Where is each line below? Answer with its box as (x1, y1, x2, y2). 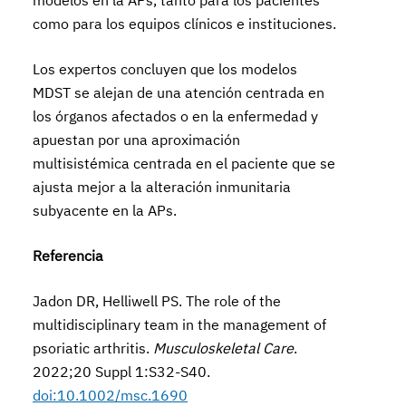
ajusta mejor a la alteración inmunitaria (33, 178, 292, 196)
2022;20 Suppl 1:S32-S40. (33, 362, 211, 381)
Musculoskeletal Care (153, 339, 295, 357)
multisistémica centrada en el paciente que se (33, 154, 336, 172)
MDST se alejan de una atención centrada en (33, 83, 325, 101)
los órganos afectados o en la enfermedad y (33, 107, 319, 125)
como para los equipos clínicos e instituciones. (33, 14, 337, 33)
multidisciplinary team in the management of (33, 315, 327, 333)
